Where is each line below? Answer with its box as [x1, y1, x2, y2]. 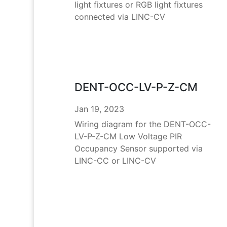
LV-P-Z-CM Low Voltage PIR [74, 131, 182, 142]
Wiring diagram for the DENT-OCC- [74, 119, 211, 130]
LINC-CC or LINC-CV [74, 156, 156, 166]
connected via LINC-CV [74, 12, 165, 22]
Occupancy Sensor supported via [74, 143, 203, 154]
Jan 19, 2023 [74, 104, 124, 115]
